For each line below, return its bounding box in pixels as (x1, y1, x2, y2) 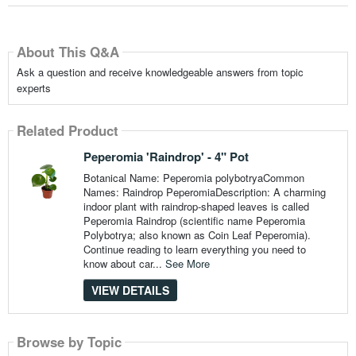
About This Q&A (16, 41, 119, 61)
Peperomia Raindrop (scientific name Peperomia (83, 212, 305, 228)
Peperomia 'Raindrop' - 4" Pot (83, 147, 249, 165)
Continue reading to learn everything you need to (83, 241, 306, 257)
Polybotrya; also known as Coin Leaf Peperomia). (83, 226, 311, 242)
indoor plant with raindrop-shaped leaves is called (83, 198, 309, 214)
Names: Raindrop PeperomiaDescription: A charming (83, 184, 326, 199)
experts (16, 79, 51, 95)
